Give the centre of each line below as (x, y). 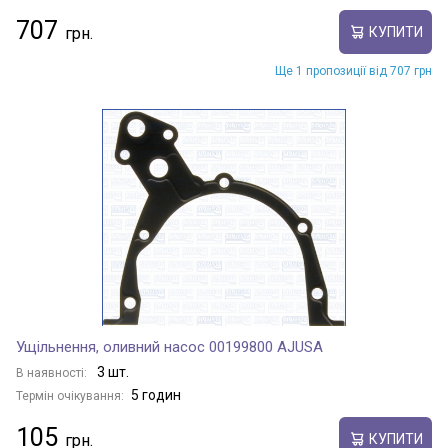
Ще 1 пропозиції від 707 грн (353, 71)
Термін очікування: (70, 396)
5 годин (156, 395)
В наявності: (53, 373)
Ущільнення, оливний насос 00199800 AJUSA (169, 347)
